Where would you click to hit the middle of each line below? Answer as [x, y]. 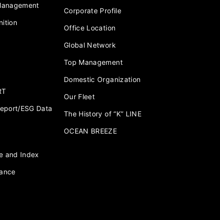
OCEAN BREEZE [91, 131]
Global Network [90, 45]
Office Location [90, 28]
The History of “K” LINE [103, 114]
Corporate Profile [93, 11]
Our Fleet [80, 97]
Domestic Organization [102, 80]
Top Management [93, 62]
